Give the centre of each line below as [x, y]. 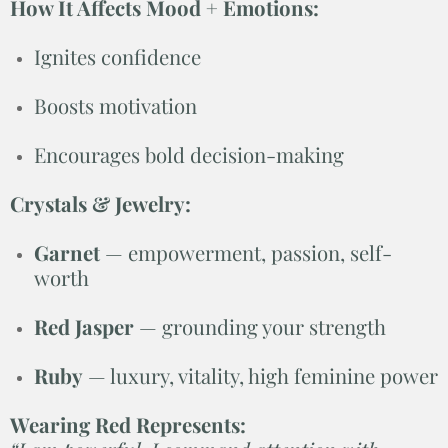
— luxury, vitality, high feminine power [260, 375]
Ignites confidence [117, 56]
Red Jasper [84, 326]
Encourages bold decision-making [189, 154]
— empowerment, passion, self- [246, 252]
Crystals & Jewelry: [100, 203]
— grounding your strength [260, 326]
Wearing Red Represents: [128, 424]
